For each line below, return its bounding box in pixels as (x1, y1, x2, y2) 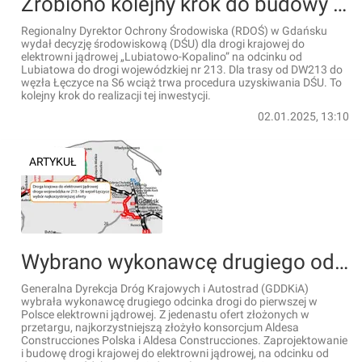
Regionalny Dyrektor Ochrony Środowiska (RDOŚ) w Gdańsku (21, 24, 327, 37)
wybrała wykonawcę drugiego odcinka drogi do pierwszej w (21, 295, 318, 308)
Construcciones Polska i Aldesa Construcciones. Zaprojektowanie (21, 334, 347, 347)
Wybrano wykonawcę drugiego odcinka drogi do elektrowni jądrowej (335, 250, 348, 274)
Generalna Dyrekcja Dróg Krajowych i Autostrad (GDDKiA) (21, 282, 309, 295)
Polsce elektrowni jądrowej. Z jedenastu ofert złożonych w (21, 308, 309, 321)
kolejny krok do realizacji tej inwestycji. (21, 89, 211, 102)
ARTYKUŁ (29, 155, 77, 168)
